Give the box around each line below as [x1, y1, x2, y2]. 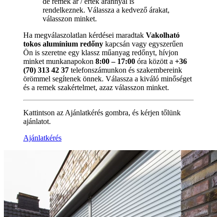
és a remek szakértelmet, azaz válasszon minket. [23, 83, 169, 92]
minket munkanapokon [23, 57, 95, 66]
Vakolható [146, 31, 180, 40]
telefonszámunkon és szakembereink [69, 66, 182, 75]
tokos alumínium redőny [23, 40, 103, 48]
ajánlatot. [23, 117, 51, 126]
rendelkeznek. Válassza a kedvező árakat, [43, 6, 170, 15]
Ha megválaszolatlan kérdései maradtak [23, 31, 146, 40]
